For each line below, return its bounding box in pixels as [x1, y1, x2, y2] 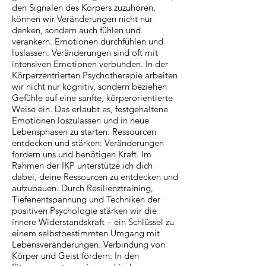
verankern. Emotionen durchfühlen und [12, 35, 163, 47]
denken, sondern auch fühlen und [12, 24, 141, 36]
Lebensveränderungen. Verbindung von [12, 238, 165, 250]
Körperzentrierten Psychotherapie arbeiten [12, 69, 178, 81]
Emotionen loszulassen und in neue [12, 114, 149, 126]
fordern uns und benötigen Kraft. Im [12, 148, 151, 160]
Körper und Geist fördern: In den [12, 249, 139, 261]
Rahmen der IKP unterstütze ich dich [12, 159, 153, 171]
